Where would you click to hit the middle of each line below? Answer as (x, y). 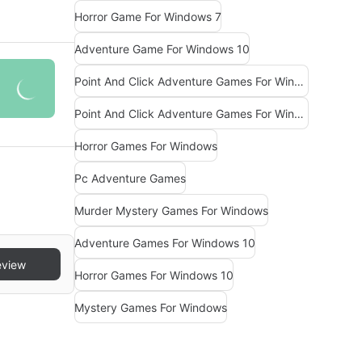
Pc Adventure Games (130, 178)
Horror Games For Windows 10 (154, 275)
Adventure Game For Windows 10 (162, 48)
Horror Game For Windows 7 (148, 16)
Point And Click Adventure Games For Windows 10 (299, 113)
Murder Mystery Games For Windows (171, 210)
